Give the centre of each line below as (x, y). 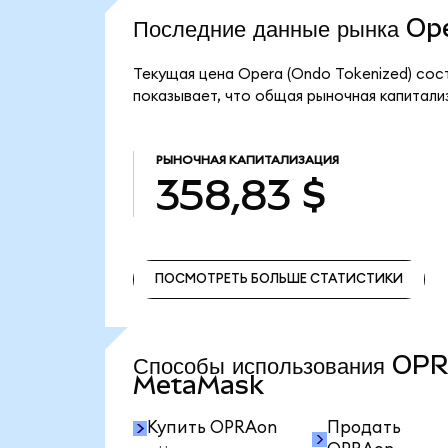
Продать (363, 428)
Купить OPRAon (212, 428)
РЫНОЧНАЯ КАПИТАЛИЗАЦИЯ (247, 160)
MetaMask (198, 385)
